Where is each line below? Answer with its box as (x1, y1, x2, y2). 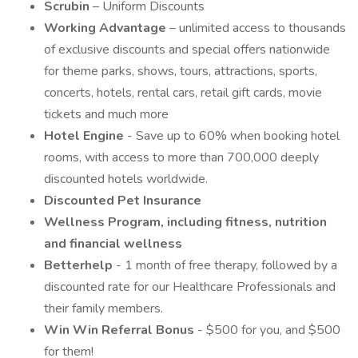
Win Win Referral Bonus (44, 321, 197, 339)
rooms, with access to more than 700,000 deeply (44, 149, 319, 166)
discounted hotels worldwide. (44, 170, 208, 188)
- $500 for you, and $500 (197, 321, 340, 339)
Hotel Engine (44, 127, 127, 145)
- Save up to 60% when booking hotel (127, 127, 340, 145)
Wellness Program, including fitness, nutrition (44, 213, 327, 231)
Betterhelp (44, 257, 116, 274)
